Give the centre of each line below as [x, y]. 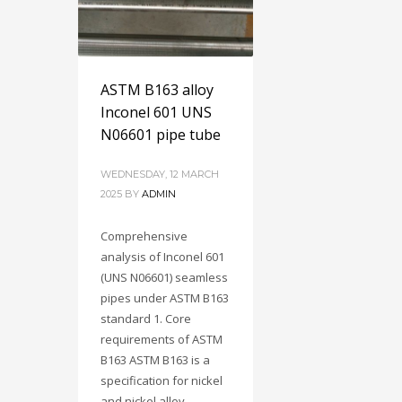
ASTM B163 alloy [157, 90]
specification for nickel [162, 381]
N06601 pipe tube [161, 135]
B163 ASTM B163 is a [155, 360]
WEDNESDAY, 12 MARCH [160, 175]
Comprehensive [144, 236]
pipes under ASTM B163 [165, 298]
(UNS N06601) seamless [164, 278]
